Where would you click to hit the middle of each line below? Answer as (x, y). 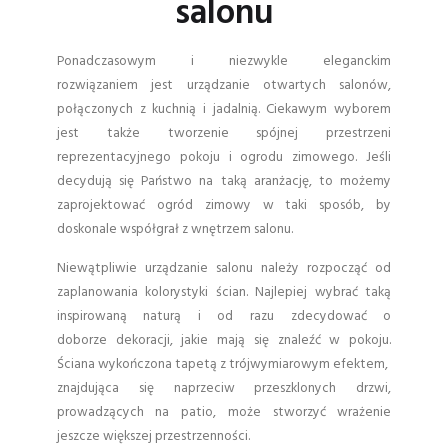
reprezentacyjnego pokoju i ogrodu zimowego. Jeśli (224, 158)
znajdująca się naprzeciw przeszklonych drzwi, (224, 389)
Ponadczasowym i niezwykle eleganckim (224, 62)
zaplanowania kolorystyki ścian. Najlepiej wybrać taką (224, 293)
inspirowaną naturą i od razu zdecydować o (224, 317)
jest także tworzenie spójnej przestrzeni (224, 134)
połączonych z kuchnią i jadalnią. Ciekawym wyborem (224, 110)
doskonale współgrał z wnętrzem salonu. (174, 230)
